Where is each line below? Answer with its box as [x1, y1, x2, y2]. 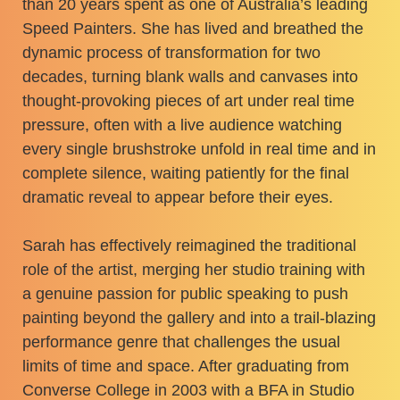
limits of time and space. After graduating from [22, 356, 350, 375]
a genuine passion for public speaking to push [22, 284, 349, 303]
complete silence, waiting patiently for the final [22, 163, 350, 182]
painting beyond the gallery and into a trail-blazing [22, 308, 377, 327]
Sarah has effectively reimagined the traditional [22, 236, 357, 254]
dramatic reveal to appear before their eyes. [22, 187, 334, 206]
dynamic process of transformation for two [22, 43, 321, 62]
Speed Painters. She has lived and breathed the [22, 19, 364, 37]
